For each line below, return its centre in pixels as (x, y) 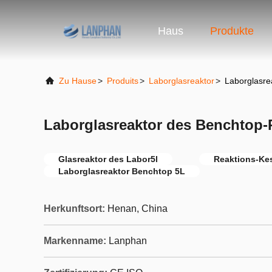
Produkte (232, 31)
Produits (123, 81)
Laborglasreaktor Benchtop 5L (122, 171)
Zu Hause (78, 81)
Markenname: (75, 241)
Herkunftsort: (74, 209)
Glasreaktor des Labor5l (108, 159)
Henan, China (138, 209)
